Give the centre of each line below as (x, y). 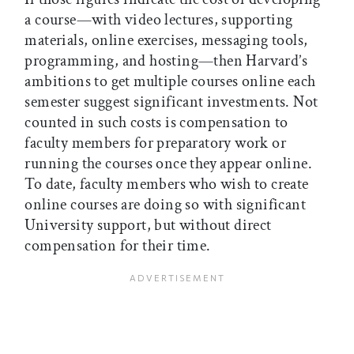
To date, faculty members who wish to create (167, 185)
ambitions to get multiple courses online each (170, 82)
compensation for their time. (118, 246)
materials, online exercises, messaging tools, (166, 41)
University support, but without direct (148, 226)
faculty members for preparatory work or (155, 143)
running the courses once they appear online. (168, 164)
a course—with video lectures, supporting (159, 20)
